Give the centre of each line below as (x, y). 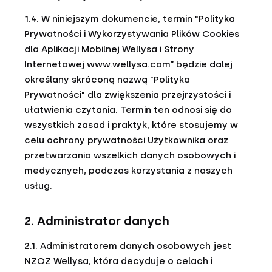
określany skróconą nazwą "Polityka (107, 80)
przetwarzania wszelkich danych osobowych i (130, 155)
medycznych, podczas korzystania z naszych (128, 171)
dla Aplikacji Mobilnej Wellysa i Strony (109, 49)
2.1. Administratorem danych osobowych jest (128, 246)
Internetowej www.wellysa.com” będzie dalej (128, 64)
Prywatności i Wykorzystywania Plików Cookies (132, 34)
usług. (38, 186)
